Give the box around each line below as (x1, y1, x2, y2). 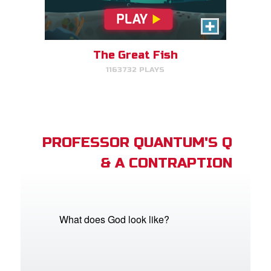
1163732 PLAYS (106, 65, 165, 74)
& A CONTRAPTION (100, 155, 232, 172)
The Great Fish (93, 48, 178, 62)
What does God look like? (59, 212, 170, 227)
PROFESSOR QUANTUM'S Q (42, 134, 232, 151)
